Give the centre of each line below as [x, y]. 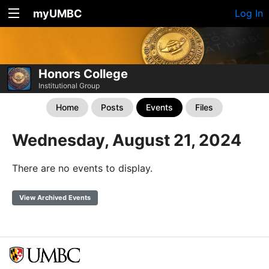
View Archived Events [55, 197]
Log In [249, 13]
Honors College [83, 74]
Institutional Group [69, 85]
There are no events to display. [82, 168]
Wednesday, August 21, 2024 [127, 140]
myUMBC [58, 14]
